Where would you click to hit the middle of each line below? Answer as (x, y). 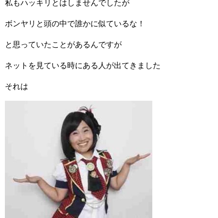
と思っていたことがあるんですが (63, 45)
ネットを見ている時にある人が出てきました (83, 66)
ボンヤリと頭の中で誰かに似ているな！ (75, 24)
